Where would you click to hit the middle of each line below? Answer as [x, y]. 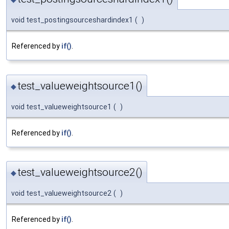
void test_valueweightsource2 [61, 193]
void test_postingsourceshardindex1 [72, 20]
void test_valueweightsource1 [61, 107]
